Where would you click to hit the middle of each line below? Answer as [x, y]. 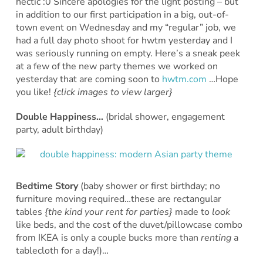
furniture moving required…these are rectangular [118, 199]
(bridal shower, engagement [165, 117]
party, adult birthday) [59, 129]
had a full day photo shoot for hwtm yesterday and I [124, 40]
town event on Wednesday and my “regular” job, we [126, 27]
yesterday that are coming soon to [89, 79]
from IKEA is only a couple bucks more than [108, 237]
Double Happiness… [60, 117]
